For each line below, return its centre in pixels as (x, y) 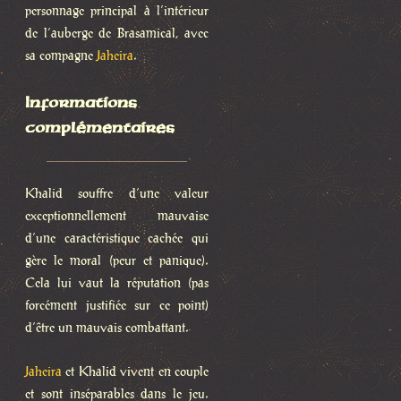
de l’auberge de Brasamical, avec (117, 34)
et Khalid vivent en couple (135, 372)
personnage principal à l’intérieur (117, 11)
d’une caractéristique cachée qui (117, 239)
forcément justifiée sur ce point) (117, 306)
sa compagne (61, 56)
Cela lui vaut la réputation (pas (117, 283)
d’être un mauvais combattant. (107, 328)
